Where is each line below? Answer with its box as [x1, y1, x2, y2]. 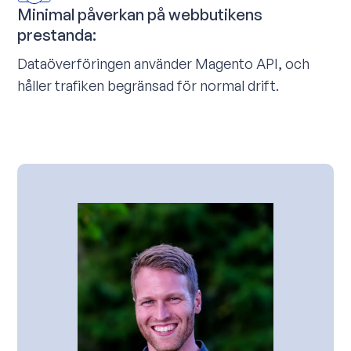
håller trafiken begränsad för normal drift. [17, 76, 280, 94]
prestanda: [17, 24, 97, 45]
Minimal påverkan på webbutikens [17, 4, 263, 24]
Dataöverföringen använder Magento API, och [17, 54, 310, 72]
